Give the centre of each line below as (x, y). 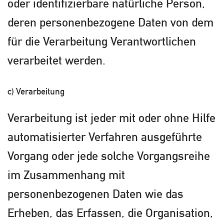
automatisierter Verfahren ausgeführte (105, 136)
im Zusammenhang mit (66, 174)
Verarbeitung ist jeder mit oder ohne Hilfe (111, 117)
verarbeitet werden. (56, 60)
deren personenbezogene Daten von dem (110, 22)
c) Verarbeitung (36, 91)
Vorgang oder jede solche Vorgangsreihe (109, 155)
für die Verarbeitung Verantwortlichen (102, 41)
